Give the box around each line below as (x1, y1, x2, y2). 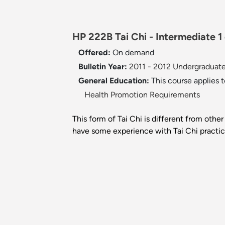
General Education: (78, 76, 151, 86)
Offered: (78, 48, 113, 58)
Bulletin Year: (78, 62, 127, 72)
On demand (113, 48, 154, 58)
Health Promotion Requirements (84, 90, 200, 100)
